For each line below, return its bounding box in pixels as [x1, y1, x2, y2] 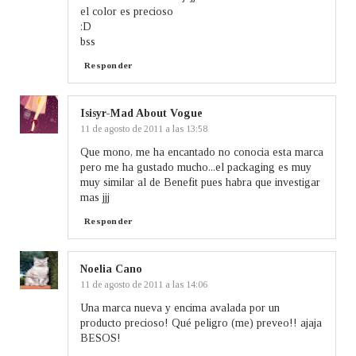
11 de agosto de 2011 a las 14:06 [80, 278, 207, 290]
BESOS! [80, 331, 121, 344]
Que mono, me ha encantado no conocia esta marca [80, 145, 323, 158]
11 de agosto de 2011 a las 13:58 [80, 122, 207, 134]
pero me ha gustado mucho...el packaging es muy [80, 161, 311, 173]
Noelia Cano [80, 262, 142, 275]
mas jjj [80, 191, 110, 203]
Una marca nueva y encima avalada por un [80, 301, 280, 314]
